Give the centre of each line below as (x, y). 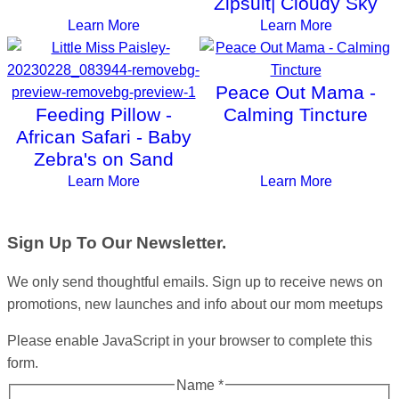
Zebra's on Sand (103, 159)
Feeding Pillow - (103, 115)
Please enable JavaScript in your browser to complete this (190, 340)
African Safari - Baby (103, 137)
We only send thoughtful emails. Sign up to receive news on (195, 281)
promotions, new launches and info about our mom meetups (195, 304)
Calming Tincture (296, 115)
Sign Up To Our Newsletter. (117, 243)
